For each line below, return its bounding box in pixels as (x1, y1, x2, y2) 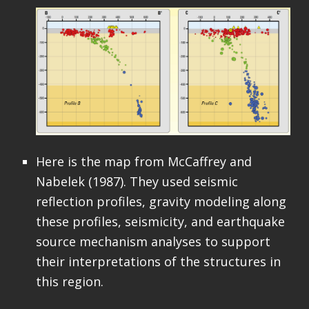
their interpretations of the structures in (35, 252, 281, 270)
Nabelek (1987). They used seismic (35, 172, 238, 190)
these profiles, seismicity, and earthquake (35, 212, 285, 230)
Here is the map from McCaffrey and (35, 152, 252, 170)
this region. (35, 272, 103, 290)
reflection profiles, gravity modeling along (35, 192, 286, 210)
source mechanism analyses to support (35, 232, 270, 250)
